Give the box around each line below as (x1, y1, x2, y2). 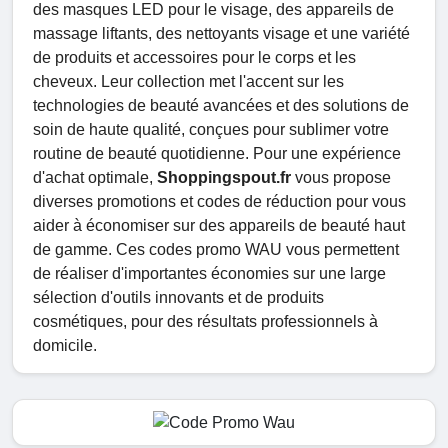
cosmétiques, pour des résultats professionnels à (33, 313, 378, 331)
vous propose (291, 169, 391, 187)
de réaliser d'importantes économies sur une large (33, 265, 386, 283)
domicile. (33, 337, 97, 355)
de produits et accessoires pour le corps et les (33, 49, 356, 67)
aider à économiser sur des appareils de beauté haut (33, 217, 405, 235)
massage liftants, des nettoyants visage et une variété (33, 25, 410, 43)
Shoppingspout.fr (157, 169, 291, 187)
